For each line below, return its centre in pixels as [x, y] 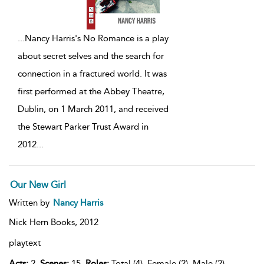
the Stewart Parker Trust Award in [83, 127]
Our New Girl [38, 185]
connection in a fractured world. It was [92, 74]
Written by [30, 203]
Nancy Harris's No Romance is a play [97, 39]
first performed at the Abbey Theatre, [91, 92]
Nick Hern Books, [44, 222]
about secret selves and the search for [91, 56]
